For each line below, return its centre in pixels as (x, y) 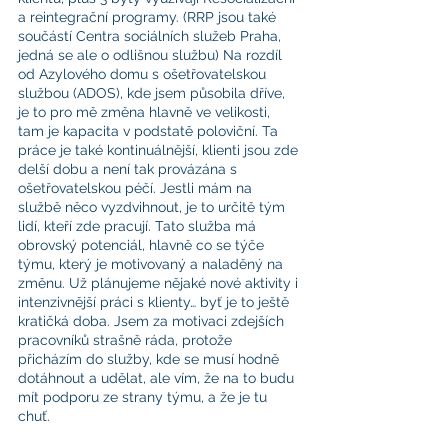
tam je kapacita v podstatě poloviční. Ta (150, 131)
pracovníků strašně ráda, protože (127, 340)
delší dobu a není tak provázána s (129, 169)
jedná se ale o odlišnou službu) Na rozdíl (152, 55)
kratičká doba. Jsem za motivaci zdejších (153, 321)
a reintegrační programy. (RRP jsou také (149, 17)
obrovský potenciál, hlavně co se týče (143, 245)
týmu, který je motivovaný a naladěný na (152, 264)
